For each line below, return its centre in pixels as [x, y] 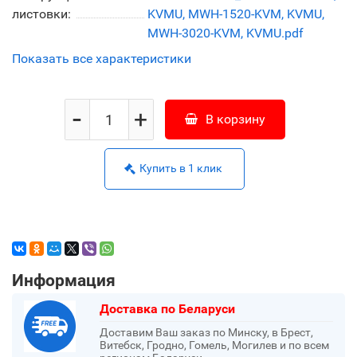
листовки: [41, 14]
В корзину [235, 119]
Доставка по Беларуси [167, 309]
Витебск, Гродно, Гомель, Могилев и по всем [214, 345]
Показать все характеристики [102, 59]
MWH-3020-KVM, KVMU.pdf [226, 33]
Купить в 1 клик [181, 168]
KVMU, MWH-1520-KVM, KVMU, [236, 14]
